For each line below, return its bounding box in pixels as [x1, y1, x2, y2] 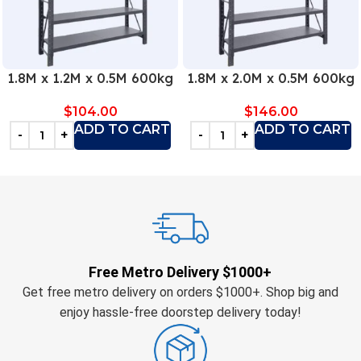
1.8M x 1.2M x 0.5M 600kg [7, 70, 173, 86]
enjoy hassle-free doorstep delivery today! [59, 305, 301, 320]
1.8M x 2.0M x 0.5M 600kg [187, 70, 355, 86]
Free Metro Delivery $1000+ [89, 263, 272, 280]
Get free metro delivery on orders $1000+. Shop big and [22, 284, 338, 300]
